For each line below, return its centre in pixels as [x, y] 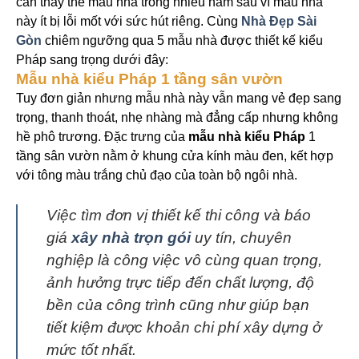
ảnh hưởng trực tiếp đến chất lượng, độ [180, 282]
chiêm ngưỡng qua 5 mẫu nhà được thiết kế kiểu [182, 40]
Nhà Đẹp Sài [279, 21]
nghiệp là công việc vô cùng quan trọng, [184, 260]
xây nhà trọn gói [131, 237]
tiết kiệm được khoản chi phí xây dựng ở [184, 327]
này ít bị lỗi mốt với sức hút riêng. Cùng [129, 21]
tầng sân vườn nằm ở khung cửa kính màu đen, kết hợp [175, 155]
